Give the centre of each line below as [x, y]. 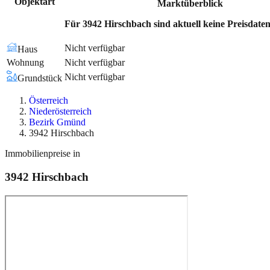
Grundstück [40, 78]
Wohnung [25, 63]
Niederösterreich [60, 111]
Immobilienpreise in [42, 154]
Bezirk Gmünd [57, 122]
